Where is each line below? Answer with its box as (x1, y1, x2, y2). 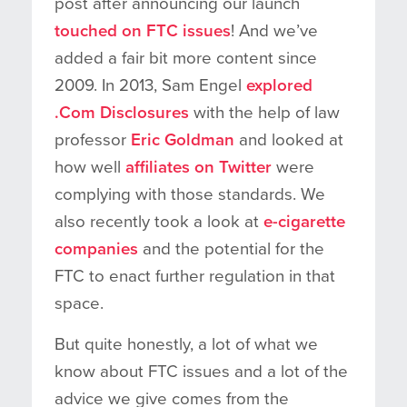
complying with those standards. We (55, 184, 325, 204)
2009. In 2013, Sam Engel (55, 74, 246, 95)
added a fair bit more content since (55, 47, 317, 68)
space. (55, 293, 104, 313)
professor (55, 129, 131, 150)
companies (55, 238, 138, 259)
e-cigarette (263, 211, 345, 232)
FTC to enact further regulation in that (55, 265, 335, 286)
